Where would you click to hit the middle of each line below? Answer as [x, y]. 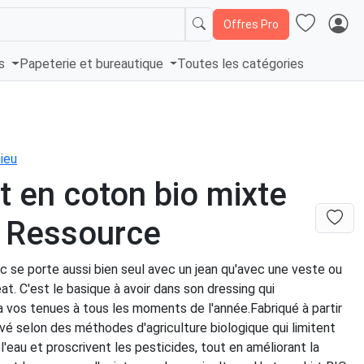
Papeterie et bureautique [93, 64]
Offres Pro [251, 24]
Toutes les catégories [241, 64]
